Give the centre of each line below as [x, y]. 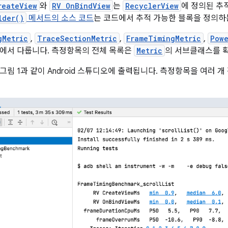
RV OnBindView [81, 6]
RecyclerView [152, 6]
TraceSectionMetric [77, 38]
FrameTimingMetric [164, 38]
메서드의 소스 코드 [60, 18]
